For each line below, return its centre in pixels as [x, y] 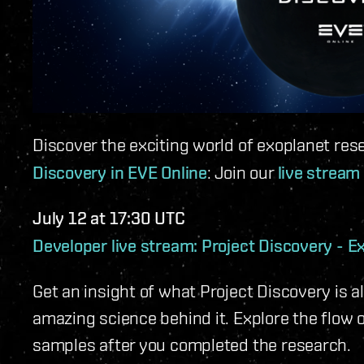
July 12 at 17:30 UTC [109, 218]
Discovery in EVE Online [120, 173]
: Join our [242, 172]
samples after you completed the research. [192, 344]
